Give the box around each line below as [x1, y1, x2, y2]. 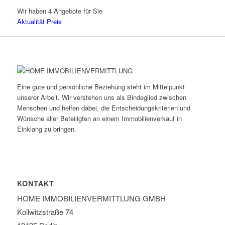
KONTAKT [17, 178, 54, 188]
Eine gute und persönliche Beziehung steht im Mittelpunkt [17, 81, 185, 91]
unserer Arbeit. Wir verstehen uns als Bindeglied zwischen [17, 92, 186, 102]
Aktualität [17, 16, 47, 26]
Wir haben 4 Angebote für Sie [17, 6, 102, 16]
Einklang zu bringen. [17, 124, 76, 134]
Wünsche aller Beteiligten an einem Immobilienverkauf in [17, 113, 182, 123]
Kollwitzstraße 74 [17, 206, 73, 217]
